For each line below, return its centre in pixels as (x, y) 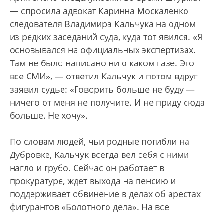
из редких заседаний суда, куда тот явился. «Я (106, 37)
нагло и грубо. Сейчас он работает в (87, 168)
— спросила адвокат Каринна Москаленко (99, 11)
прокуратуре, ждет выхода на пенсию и (93, 181)
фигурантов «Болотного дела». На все (89, 207)
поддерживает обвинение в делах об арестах (105, 194)
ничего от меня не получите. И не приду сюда (107, 102)
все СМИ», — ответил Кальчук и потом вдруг (104, 76)
